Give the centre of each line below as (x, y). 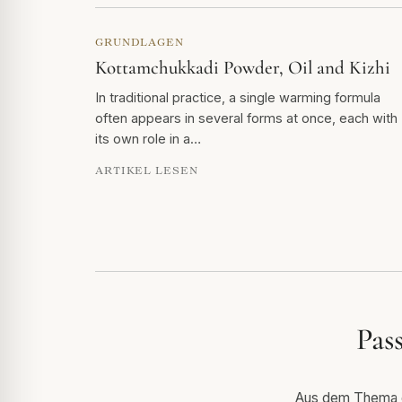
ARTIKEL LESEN (147, 170)
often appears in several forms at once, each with (246, 118)
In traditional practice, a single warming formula (238, 98)
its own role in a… (148, 139)
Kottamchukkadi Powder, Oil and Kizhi (243, 68)
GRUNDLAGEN (140, 42)
